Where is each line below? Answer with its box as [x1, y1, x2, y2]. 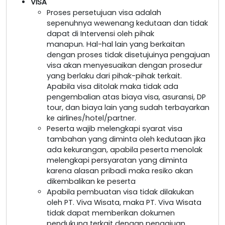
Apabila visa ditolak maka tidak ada [47, 81, 178, 91]
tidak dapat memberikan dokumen [47, 207, 175, 218]
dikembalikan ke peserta [47, 176, 136, 186]
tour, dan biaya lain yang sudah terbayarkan [47, 102, 209, 113]
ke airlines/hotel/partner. [47, 113, 136, 123]
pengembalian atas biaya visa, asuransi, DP [47, 91, 206, 102]
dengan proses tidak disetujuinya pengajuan [47, 49, 210, 60]
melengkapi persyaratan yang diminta [47, 155, 187, 165]
